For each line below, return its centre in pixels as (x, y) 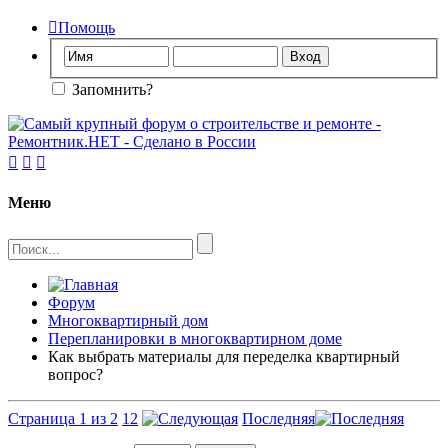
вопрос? (75, 375)
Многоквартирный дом (128, 321)
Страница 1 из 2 (63, 419)
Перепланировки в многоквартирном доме (195, 339)
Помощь (86, 27)
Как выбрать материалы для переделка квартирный (224, 357)
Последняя (278, 419)
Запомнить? (110, 89)
